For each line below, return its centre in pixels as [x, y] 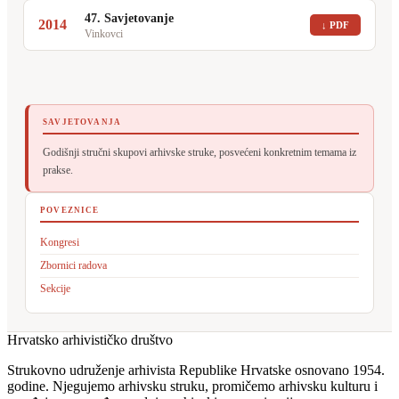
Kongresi [60, 242]
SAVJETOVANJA [82, 122]
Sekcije [55, 288]
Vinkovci [104, 33]
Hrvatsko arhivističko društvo [90, 339]
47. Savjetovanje [129, 18]
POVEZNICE [70, 210]
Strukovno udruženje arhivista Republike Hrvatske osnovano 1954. [196, 370]
